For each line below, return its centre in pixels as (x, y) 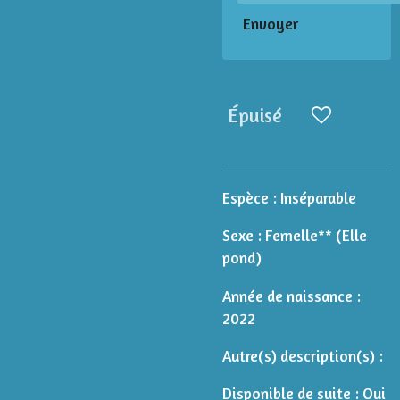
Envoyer (271, 24)
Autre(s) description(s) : (303, 356)
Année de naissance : (292, 296)
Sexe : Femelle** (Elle (295, 236)
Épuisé (255, 115)
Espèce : (250, 198)
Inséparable (318, 198)
